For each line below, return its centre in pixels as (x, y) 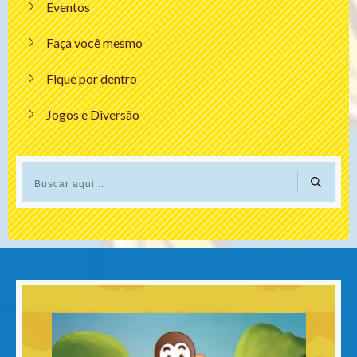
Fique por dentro (92, 78)
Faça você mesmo (94, 42)
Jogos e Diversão (93, 114)
